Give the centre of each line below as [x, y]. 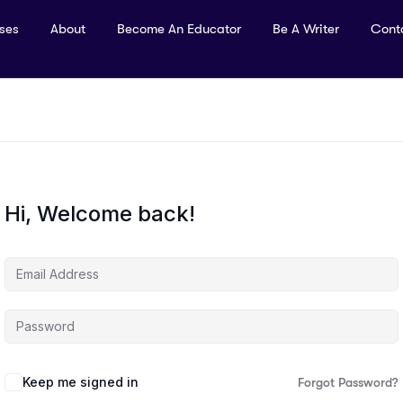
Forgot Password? [348, 382]
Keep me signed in [81, 381]
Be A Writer [305, 29]
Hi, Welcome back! [100, 213]
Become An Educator [179, 29]
